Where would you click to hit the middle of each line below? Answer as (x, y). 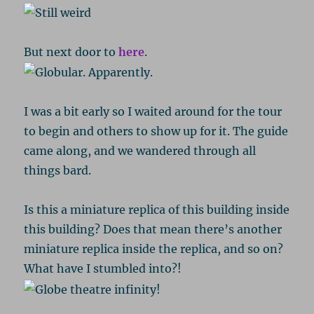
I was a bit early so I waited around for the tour (153, 112)
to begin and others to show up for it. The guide (156, 131)
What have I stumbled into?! (103, 269)
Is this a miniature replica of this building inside (157, 210)
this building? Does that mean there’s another (153, 230)
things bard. (58, 171)
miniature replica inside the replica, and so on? (154, 249)
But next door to (71, 52)
